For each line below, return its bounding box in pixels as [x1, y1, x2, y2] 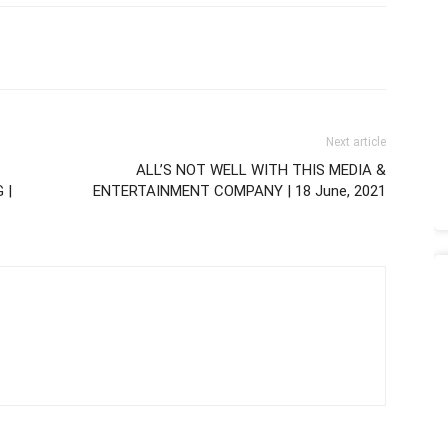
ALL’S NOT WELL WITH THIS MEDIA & [136, 161, 386, 179]
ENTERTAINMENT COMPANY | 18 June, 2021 [93, 182, 386, 200]
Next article [326, 135, 386, 149]
